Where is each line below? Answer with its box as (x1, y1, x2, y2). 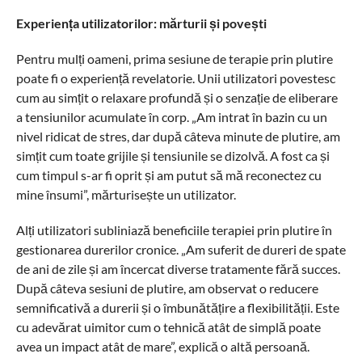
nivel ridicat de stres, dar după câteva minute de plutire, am (15, 128, 340, 144)
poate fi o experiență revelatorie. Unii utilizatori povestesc (15, 70, 335, 86)
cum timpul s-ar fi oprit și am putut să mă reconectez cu (15, 167, 322, 183)
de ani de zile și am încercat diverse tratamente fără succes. (15, 261, 340, 276)
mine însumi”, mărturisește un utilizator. (15, 187, 236, 202)
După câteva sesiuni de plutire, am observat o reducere (15, 280, 318, 296)
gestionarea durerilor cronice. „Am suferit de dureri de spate (15, 242, 346, 257)
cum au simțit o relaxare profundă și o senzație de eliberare (15, 90, 338, 105)
